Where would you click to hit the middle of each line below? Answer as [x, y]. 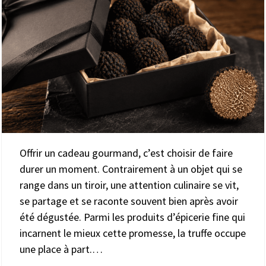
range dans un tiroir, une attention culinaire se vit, [129, 185]
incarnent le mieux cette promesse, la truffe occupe [133, 233]
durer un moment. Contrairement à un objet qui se [131, 169]
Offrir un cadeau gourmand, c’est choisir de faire [126, 153]
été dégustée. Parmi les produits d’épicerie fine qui [132, 217]
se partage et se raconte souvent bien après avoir [129, 201]
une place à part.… [61, 249]
